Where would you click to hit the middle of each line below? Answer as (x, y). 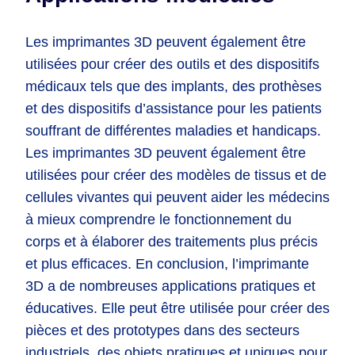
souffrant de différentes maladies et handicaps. (173, 130)
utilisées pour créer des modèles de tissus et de (176, 175)
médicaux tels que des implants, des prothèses (174, 86)
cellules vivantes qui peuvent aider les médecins (177, 197)
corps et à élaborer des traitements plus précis (172, 241)
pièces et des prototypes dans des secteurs (162, 330)
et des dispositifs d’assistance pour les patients (174, 108)
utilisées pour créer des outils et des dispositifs (172, 64)
